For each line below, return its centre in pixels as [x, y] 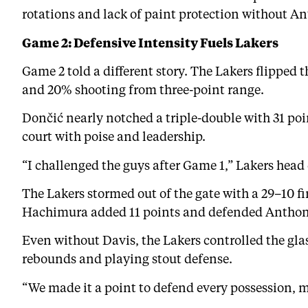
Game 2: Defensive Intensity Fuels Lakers [150, 42]
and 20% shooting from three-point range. [143, 89]
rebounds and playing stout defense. [127, 259]
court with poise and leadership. [114, 136]
